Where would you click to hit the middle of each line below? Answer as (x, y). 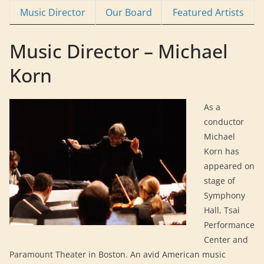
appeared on (229, 166)
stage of (220, 181)
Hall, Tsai (222, 210)
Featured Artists (208, 12)
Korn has (222, 151)
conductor (224, 122)
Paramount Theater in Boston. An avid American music (118, 254)
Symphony (225, 195)
